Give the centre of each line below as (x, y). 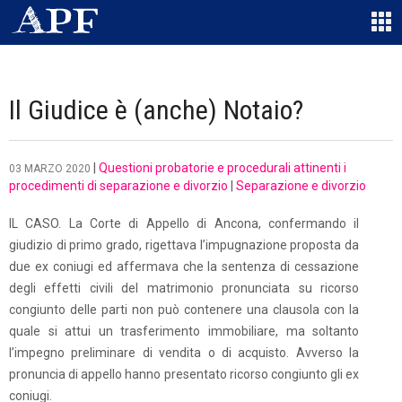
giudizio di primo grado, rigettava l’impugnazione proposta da (184, 245)
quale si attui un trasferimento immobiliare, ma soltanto (184, 331)
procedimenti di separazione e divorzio (118, 186)
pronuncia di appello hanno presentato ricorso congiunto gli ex (184, 374)
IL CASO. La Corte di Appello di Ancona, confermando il (184, 223)
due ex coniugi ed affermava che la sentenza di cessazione (184, 267)
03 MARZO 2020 (50, 169)
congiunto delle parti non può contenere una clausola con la (184, 310)
